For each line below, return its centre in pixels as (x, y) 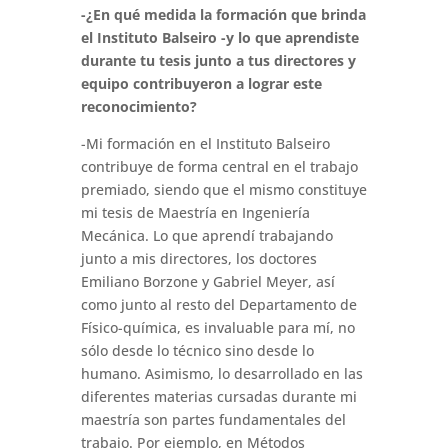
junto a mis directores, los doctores (198, 259)
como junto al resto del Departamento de (218, 305)
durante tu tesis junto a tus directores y (218, 61)
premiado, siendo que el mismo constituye (223, 190)
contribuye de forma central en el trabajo (219, 167)
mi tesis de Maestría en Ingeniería (195, 213)
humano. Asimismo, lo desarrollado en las (221, 374)
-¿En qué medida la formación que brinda (223, 15)
